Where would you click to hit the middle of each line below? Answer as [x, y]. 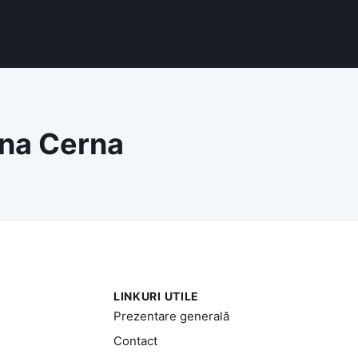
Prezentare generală [171, 316]
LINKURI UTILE [156, 296]
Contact [135, 340]
